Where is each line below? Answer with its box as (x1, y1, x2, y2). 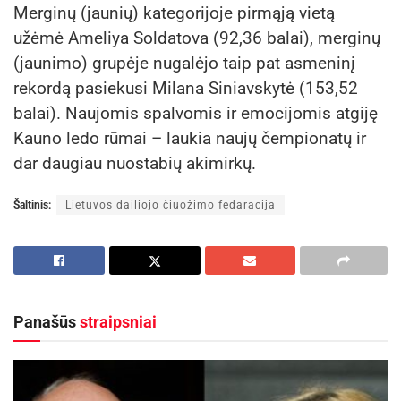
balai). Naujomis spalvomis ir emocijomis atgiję (13, 102, 378, 124)
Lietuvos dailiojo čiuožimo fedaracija (65, 198, 276, 211)
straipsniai (80, 311, 157, 331)
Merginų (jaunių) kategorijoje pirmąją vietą (13, 2, 335, 23)
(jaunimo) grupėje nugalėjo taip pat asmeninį (13, 52, 355, 73)
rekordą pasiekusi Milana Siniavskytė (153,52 (13, 77, 358, 98)
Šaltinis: (13, 198, 51, 211)
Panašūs (13, 311, 80, 331)
